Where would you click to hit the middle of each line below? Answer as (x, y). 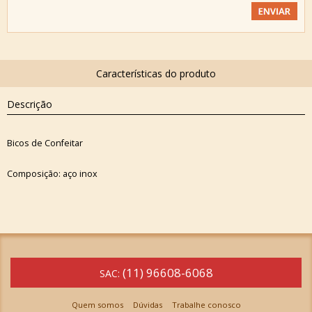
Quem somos (97, 305)
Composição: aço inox (52, 173)
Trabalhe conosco (206, 305)
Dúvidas (147, 305)
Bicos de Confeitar (45, 143)
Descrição (30, 104)
